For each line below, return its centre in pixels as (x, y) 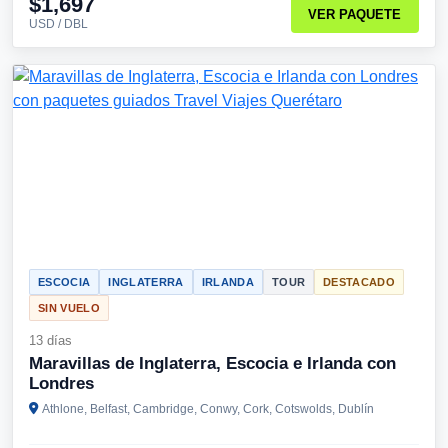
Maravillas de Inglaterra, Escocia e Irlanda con (212, 363)
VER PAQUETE (355, 15)
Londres (61, 383)
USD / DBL (58, 24)
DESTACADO (359, 282)
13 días (50, 340)
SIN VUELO (69, 308)
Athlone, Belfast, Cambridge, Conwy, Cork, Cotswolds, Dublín (208, 409)
